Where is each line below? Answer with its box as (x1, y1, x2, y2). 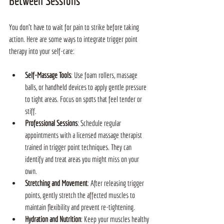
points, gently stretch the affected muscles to (25, 190, 136, 199)
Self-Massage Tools (25, 70, 71, 79)
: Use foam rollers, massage (71, 70, 139, 79)
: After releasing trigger (87, 178, 145, 187)
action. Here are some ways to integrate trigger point (9, 34, 139, 43)
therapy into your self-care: (9, 46, 74, 55)
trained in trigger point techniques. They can (25, 142, 133, 151)
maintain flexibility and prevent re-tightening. (25, 202, 135, 211)
